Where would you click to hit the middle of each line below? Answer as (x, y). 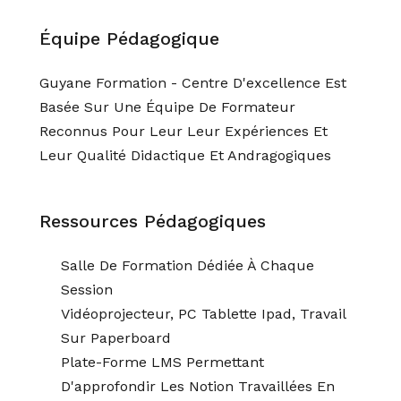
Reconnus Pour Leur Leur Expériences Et (183, 131)
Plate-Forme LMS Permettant (162, 362)
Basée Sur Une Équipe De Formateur (167, 107)
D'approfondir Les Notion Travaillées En (198, 386)
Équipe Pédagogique (129, 38)
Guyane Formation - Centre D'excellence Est (193, 83)
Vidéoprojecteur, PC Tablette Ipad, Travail (203, 314)
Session (87, 290)
